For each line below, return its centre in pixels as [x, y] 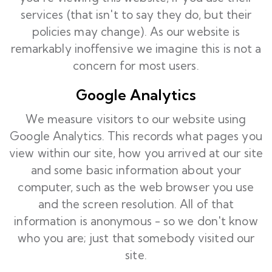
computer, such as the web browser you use [136, 187]
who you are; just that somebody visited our [136, 238]
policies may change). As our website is [136, 32]
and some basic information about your [136, 170]
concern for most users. [136, 66]
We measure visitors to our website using [136, 119]
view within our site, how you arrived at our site [136, 153]
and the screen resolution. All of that [136, 204]
